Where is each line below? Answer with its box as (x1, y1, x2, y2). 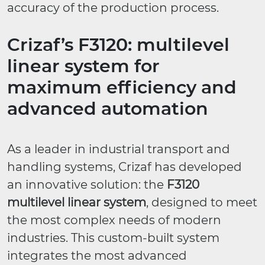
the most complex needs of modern (7, 213, 221, 227)
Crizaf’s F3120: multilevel (7, 34, 230, 56)
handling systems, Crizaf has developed (7, 160, 242, 174)
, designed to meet (146, 195, 257, 209)
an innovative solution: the (7, 177, 167, 192)
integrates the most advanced (7, 248, 187, 263)
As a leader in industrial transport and (7, 142, 230, 156)
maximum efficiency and (7, 76, 237, 98)
